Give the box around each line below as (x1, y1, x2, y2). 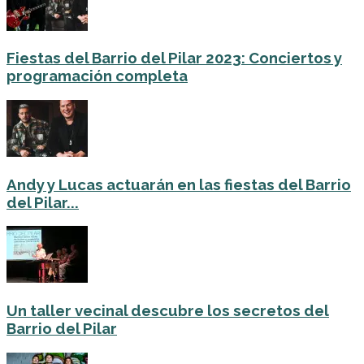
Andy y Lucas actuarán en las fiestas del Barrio (6, 175, 351, 193)
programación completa (6, 67, 188, 85)
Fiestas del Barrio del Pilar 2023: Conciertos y (6, 49, 342, 67)
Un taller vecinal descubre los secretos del (6, 301, 329, 320)
